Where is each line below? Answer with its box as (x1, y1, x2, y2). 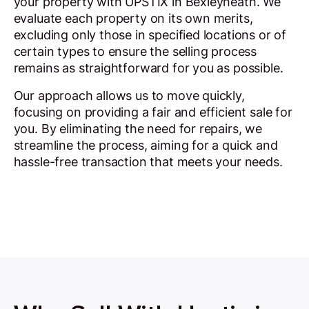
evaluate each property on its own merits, (13, 11, 253, 26)
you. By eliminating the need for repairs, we (13, 121, 262, 137)
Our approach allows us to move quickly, (13, 88, 245, 103)
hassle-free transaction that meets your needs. (13, 154, 283, 170)
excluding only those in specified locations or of (13, 28, 286, 43)
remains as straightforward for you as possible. (13, 61, 283, 76)
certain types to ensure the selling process (13, 44, 257, 59)
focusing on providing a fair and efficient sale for (13, 105, 292, 120)
